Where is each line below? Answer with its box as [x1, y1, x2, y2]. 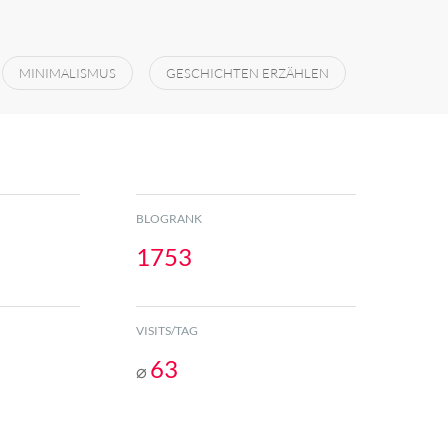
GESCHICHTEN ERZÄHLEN [166, 65, 329, 81]
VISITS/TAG [136, 323, 198, 338]
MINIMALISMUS [19, 65, 116, 81]
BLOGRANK [136, 211, 202, 226]
